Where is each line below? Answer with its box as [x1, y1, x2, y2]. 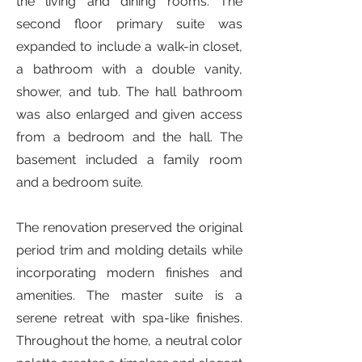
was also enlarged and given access [16, 107, 242, 122]
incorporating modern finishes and [16, 265, 242, 280]
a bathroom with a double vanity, [16, 61, 242, 77]
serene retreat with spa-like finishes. [16, 310, 242, 326]
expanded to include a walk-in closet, [16, 39, 242, 54]
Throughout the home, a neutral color [16, 333, 242, 348]
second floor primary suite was [16, 16, 242, 32]
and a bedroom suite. [16, 175, 143, 190]
